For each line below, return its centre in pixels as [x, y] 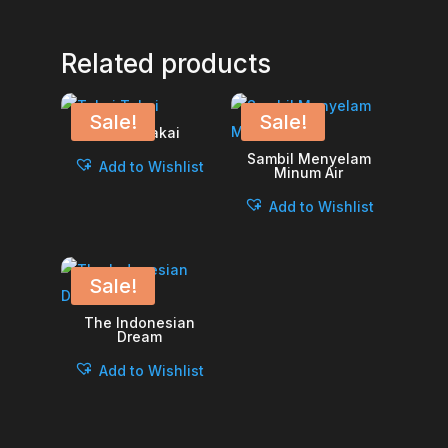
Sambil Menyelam [308, 158]
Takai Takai [139, 132]
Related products [165, 63]
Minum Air [309, 172]
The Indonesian [139, 323]
